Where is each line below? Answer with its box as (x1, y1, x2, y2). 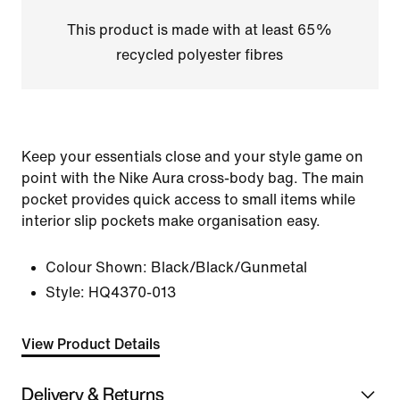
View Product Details (21, 337, 160, 352)
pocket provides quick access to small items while (21, 192, 355, 207)
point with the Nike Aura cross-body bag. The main (21, 171, 364, 186)
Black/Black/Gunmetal (151, 260, 307, 275)
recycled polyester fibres (116, 47, 284, 62)
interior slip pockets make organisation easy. (21, 213, 321, 229)
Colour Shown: (46, 260, 147, 275)
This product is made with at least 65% (67, 22, 333, 37)
